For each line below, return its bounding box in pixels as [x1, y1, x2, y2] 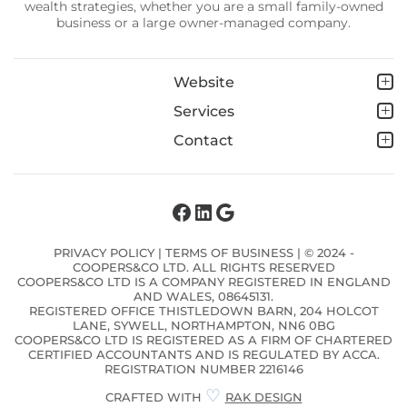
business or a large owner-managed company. [56, 15, 351, 32]
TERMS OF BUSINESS [164, 245, 293, 261]
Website [173, 74, 234, 92]
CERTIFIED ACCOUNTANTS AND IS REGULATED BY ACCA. [27, 347, 380, 362]
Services [173, 103, 234, 121]
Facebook [170, 197, 276, 224]
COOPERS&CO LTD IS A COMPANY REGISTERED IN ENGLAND [16, 274, 391, 290]
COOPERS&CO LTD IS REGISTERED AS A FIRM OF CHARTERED [15, 333, 392, 348]
